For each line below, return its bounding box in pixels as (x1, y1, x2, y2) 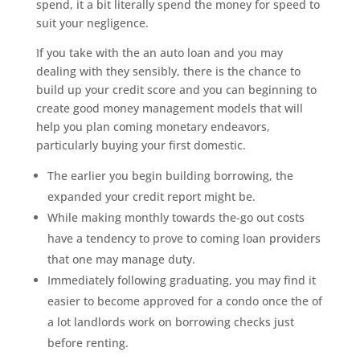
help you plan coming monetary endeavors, (35, 119, 270, 134)
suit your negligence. (35, 15, 149, 31)
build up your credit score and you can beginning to (35, 82, 317, 97)
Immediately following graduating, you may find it (47, 272, 316, 288)
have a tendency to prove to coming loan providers (47, 231, 321, 246)
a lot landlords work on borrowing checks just (47, 314, 294, 329)
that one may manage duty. (47, 252, 195, 267)
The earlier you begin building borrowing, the (47, 168, 293, 183)
